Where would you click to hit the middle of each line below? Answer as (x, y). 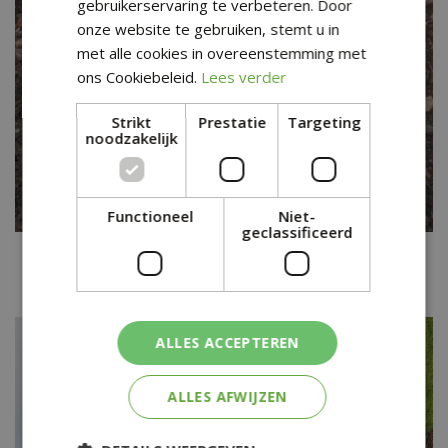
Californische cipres (224, 252)
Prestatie (231, 121)
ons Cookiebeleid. (137, 76)
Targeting (324, 121)
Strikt (131, 121)
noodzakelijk (131, 137)
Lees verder (244, 76)
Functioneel (150, 215)
